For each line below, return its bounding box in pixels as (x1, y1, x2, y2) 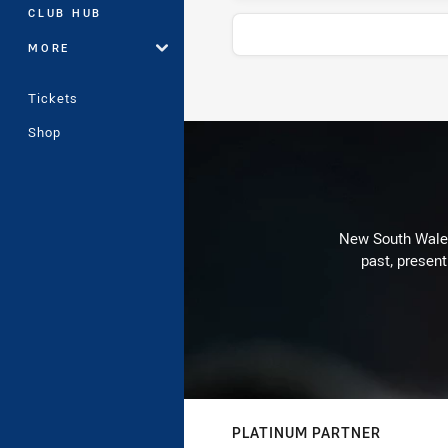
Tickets (28, 89, 78, 107)
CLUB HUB (28, 5, 102, 20)
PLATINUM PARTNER (232, 423, 381, 442)
